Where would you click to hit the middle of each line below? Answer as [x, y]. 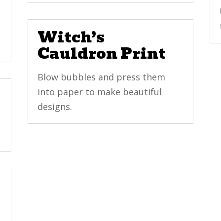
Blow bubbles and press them [101, 77]
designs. [55, 106]
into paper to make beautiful [99, 92]
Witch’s [71, 37]
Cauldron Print [101, 53]
